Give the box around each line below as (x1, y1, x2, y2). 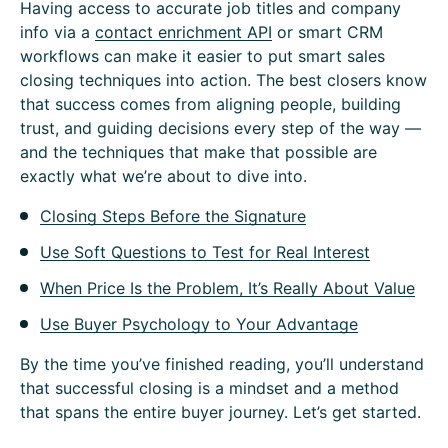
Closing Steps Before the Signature (40, 206, 306, 226)
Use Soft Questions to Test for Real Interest (40, 242, 370, 262)
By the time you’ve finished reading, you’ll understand (20, 354, 424, 374)
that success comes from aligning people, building (20, 94, 401, 114)
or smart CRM (272, 22, 383, 42)
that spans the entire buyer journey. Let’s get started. (20, 402, 421, 422)
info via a (20, 22, 95, 42)
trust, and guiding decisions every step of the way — (20, 118, 421, 138)
